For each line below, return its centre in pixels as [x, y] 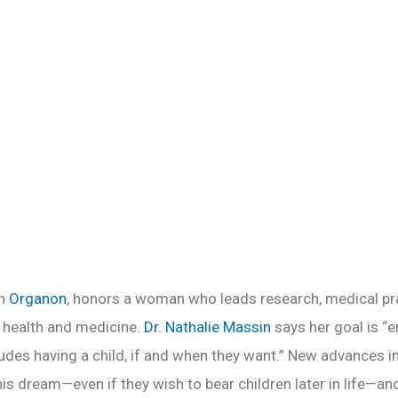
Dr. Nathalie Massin [208, 327]
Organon [38, 298]
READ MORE [84, 84]
